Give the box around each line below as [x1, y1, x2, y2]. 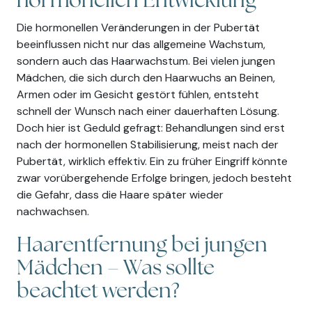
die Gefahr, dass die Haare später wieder [17, 187, 224, 203]
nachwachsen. [17, 204, 89, 219]
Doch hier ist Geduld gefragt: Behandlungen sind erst [17, 120, 285, 136]
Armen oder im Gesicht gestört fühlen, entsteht [17, 87, 259, 102]
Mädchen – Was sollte [17, 258, 214, 280]
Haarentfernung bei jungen [17, 235, 267, 257]
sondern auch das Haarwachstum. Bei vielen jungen [17, 54, 275, 69]
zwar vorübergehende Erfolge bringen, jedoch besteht [17, 171, 292, 186]
